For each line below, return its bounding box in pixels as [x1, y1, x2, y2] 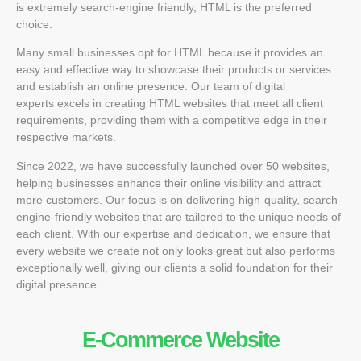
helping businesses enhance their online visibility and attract [16, 176, 321, 189]
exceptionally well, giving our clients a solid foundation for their [16, 260, 333, 274]
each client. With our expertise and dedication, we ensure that [16, 226, 330, 240]
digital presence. [16, 277, 100, 291]
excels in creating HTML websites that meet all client [57, 97, 323, 110]
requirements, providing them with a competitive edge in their [16, 114, 327, 127]
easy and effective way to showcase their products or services [16, 63, 331, 77]
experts [16, 97, 57, 110]
